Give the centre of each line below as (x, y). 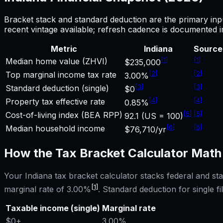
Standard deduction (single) (57, 88)
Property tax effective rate (55, 101)
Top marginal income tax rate (61, 74)
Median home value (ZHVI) (56, 61)
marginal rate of (35, 189)
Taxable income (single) (53, 208)
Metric (64, 49)
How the (30, 153)
